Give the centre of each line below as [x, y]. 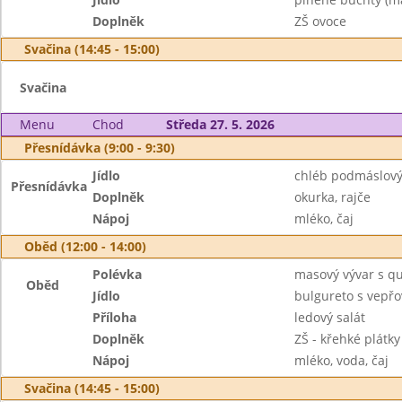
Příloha [115, 317]
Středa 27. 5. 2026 [220, 124]
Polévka [118, 274]
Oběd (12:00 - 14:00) [85, 246]
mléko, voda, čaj [341, 360]
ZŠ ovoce [320, 21]
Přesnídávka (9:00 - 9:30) [100, 148]
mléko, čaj [323, 218]
